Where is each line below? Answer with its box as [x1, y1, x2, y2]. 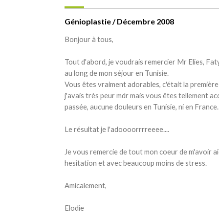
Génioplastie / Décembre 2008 [65, 16, 174, 26]
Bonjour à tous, [65, 34, 113, 44]
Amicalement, [65, 180, 107, 190]
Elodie [65, 203, 84, 212]
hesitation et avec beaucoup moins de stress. [65, 158, 207, 167]
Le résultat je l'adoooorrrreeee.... [65, 124, 169, 133]
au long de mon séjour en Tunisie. [65, 68, 169, 77]
